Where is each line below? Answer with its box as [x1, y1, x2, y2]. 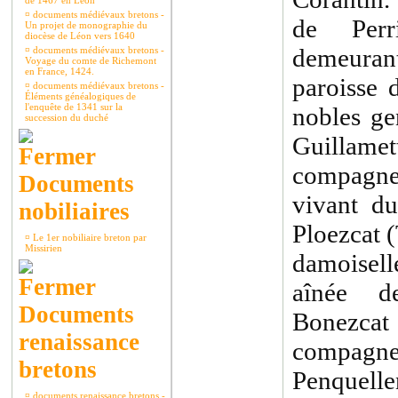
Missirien [25, 243, 62, 253]
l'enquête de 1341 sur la [25, 101, 123, 112]
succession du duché [25, 112, 108, 123]
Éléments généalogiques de [25, 91, 136, 101]
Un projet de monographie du [25, 20, 147, 30]
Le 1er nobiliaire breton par [30, 232, 147, 243]
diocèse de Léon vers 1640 [25, 30, 135, 41]
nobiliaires [19, 198, 130, 225]
